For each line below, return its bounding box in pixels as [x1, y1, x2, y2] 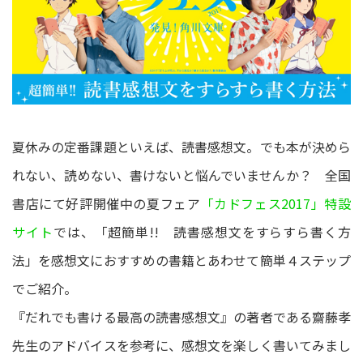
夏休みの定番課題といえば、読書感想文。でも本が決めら [12, 137, 351, 157]
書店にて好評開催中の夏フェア [12, 194, 201, 214]
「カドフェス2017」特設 [200, 194, 352, 214]
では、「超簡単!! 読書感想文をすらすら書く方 [53, 222, 351, 242]
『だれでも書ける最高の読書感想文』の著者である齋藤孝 [12, 307, 351, 327]
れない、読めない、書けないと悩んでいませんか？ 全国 [12, 165, 351, 186]
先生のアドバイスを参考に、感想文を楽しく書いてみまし [12, 335, 351, 356]
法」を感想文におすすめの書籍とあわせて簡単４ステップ [12, 250, 351, 271]
